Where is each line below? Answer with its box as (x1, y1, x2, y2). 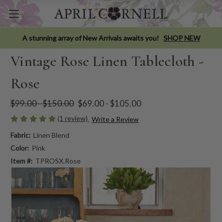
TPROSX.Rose (35, 156, 81, 165)
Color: (10, 143, 29, 152)
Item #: (10, 156, 33, 165)
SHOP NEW (163, 33, 200, 42)
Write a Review (91, 114, 139, 123)
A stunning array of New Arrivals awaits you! (22, 33, 159, 42)
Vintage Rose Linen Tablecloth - (10, 52, 204, 70)
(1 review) (57, 113, 89, 122)
